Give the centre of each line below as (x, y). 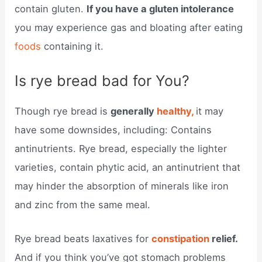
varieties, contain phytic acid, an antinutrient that (128, 167)
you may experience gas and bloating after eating (129, 28)
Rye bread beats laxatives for (83, 238)
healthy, (177, 111)
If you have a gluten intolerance (161, 9)
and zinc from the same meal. (83, 204)
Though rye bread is (63, 111)
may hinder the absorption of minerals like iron (122, 186)
